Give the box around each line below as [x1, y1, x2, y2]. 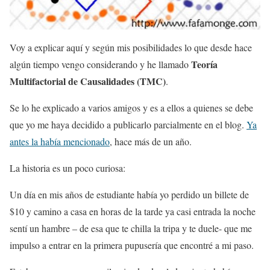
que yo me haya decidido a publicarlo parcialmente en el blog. [10, 118, 246, 131]
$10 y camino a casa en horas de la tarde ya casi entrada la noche [10, 204, 256, 218]
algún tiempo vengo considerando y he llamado [10, 57, 191, 71]
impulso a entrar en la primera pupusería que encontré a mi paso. [10, 238, 254, 251]
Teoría [191, 57, 218, 71]
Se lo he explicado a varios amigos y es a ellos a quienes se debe [10, 101, 253, 114]
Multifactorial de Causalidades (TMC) [10, 74, 166, 88]
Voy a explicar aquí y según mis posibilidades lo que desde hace [10, 40, 252, 54]
